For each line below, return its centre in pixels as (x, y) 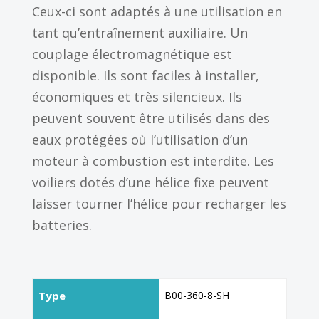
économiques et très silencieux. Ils (137, 97)
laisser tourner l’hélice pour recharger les (159, 204)
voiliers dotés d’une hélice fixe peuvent (150, 183)
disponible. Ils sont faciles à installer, (145, 76)
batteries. (62, 225)
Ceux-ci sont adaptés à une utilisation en (157, 12)
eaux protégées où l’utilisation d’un (140, 140)
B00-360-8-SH (197, 296)
